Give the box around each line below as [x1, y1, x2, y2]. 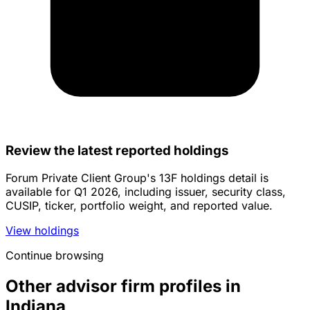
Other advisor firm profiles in [6, 276, 241, 297]
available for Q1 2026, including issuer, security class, [6, 185, 286, 199]
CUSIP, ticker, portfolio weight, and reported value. [6, 199, 273, 213]
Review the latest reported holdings [6, 142, 228, 158]
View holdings [6, 224, 79, 238]
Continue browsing [6, 248, 104, 263]
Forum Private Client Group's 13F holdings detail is [6, 171, 268, 185]
